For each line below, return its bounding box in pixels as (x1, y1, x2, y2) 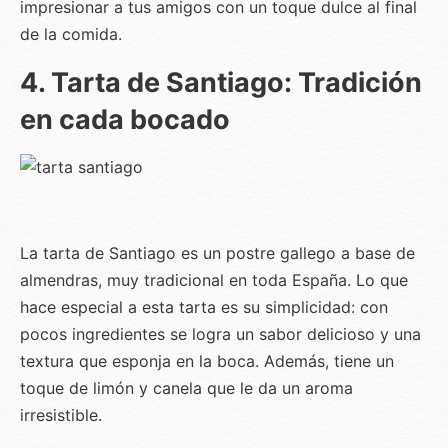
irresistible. (20, 404, 102, 425)
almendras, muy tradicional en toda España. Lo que (20, 269, 408, 290)
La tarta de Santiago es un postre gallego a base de (20, 242, 415, 263)
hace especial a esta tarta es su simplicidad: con (20, 296, 388, 317)
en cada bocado (20, 102, 230, 136)
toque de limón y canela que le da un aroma (20, 377, 353, 398)
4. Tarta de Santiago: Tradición (20, 65, 422, 99)
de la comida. (20, 23, 122, 44)
